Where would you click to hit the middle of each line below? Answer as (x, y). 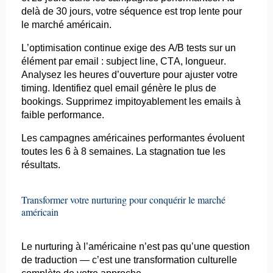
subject (121, 62)
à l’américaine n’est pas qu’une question (161, 247)
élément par (48, 62)
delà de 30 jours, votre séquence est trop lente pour (131, 12)
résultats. (41, 165)
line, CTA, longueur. (181, 62)
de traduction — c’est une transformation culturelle (129, 260)
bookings (41, 102)
